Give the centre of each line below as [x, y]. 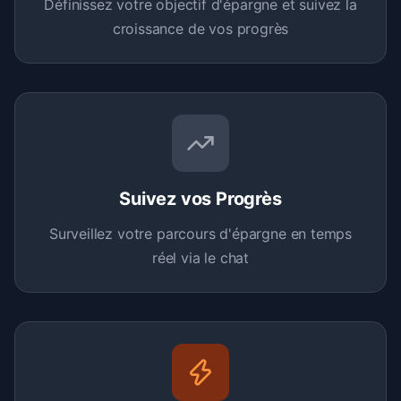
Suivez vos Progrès [200, 199]
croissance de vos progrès [200, 29]
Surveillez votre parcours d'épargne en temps [200, 234]
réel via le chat [200, 258]
